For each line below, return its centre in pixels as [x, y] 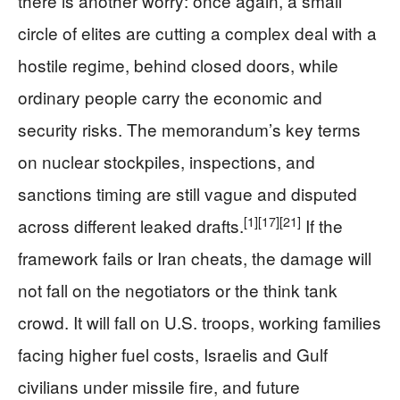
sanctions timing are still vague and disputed [187, 193]
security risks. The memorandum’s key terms [189, 129]
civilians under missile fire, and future [159, 386]
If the [322, 225]
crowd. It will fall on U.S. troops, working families [200, 322]
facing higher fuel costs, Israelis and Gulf [173, 354]
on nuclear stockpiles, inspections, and [167, 161]
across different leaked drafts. [131, 225]
